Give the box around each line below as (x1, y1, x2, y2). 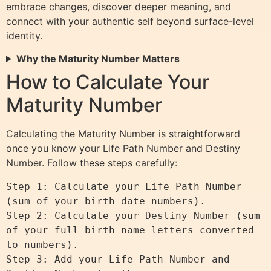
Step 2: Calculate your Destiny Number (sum (6, 209, 260, 221)
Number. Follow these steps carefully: (6, 156, 177, 169)
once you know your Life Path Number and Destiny (6, 142, 240, 154)
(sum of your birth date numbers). (6, 195, 206, 207)
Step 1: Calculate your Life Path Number (6, 180, 242, 192)
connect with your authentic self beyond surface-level (6, 15, 254, 27)
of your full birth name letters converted (6, 224, 254, 236)
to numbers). (6, 238, 79, 250)
